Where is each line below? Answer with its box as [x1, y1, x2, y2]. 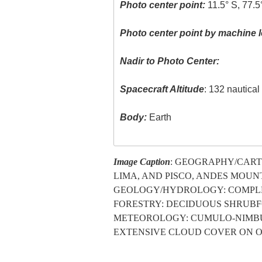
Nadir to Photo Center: [120, 56, 220, 67]
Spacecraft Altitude [120, 84, 205, 95]
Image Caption [113, 156, 170, 167]
